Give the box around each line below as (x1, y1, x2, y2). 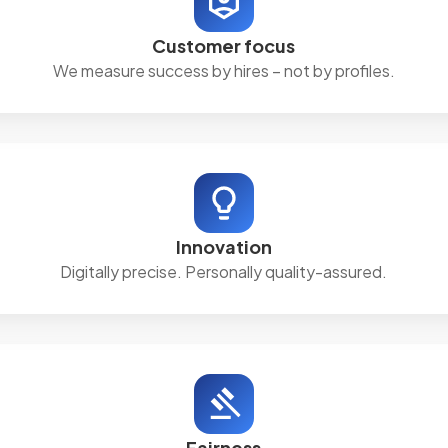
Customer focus (152, 34, 296, 57)
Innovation (175, 235, 272, 258)
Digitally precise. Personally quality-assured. (60, 261, 388, 282)
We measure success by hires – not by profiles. (52, 60, 395, 81)
